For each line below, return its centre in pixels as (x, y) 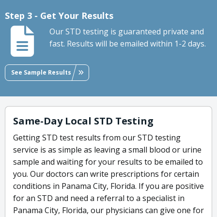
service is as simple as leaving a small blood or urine (107, 150)
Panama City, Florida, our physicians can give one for (108, 210)
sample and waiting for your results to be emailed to (108, 162)
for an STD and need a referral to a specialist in (99, 198)
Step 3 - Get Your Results (59, 16)
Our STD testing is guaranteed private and (127, 32)
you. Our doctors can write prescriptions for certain (106, 174)
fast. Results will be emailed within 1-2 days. (128, 44)
